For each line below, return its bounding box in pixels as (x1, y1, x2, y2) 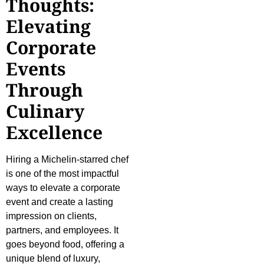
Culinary (6, 99, 84, 124)
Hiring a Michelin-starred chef (6, 154, 128, 165)
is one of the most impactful (6, 169, 119, 179)
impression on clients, (6, 211, 97, 222)
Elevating (6, 14, 91, 39)
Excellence (6, 120, 103, 145)
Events (6, 57, 65, 81)
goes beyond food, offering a (6, 239, 124, 250)
